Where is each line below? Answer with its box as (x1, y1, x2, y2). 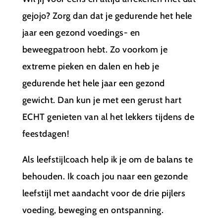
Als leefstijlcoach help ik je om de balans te (22, 154, 193, 165)
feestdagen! (22, 128, 69, 139)
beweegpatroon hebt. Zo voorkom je (22, 44, 168, 55)
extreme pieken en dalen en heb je (22, 60, 160, 72)
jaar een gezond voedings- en (22, 27, 140, 38)
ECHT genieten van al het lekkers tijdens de (22, 111, 195, 122)
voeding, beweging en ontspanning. (22, 204, 164, 216)
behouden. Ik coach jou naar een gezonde (22, 170, 188, 182)
